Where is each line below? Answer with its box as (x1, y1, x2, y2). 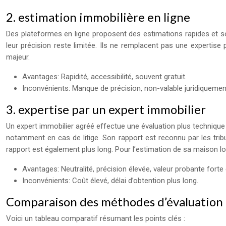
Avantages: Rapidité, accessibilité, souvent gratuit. (22, 72, 187, 81)
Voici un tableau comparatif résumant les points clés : (6, 214, 185, 223)
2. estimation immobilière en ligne (6, 10, 190, 24)
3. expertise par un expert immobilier (6, 102, 206, 117)
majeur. (6, 52, 30, 62)
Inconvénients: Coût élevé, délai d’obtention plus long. (22, 176, 198, 185)
